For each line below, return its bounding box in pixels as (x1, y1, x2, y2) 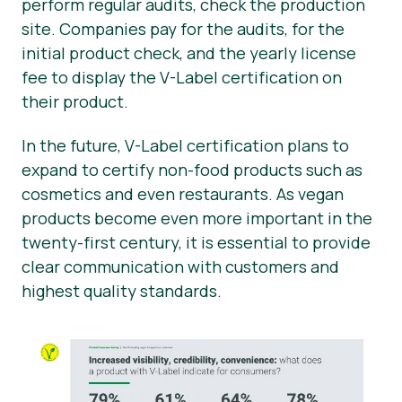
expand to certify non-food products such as (22, 158, 363, 180)
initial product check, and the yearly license (22, 42, 356, 65)
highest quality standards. (22, 279, 222, 301)
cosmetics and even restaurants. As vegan (22, 182, 344, 205)
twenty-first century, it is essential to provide (22, 231, 371, 253)
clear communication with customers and (22, 255, 339, 277)
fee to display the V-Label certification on (22, 66, 342, 89)
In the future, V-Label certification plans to (22, 134, 349, 156)
